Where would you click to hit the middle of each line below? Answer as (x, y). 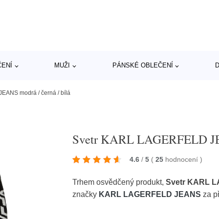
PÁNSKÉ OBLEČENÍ (142, 65)
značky (86, 194)
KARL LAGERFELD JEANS (150, 194)
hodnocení (183, 159)
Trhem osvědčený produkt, (119, 182)
